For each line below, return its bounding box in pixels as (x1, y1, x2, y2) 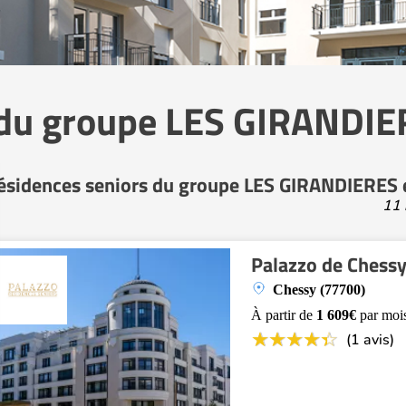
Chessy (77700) (273, 282, 365, 297)
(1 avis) (346, 330, 394, 350)
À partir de (251, 307, 316, 323)
